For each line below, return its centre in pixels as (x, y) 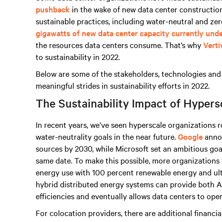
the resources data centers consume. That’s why (119, 45)
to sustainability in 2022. (78, 56)
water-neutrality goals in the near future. (107, 136)
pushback (53, 9)
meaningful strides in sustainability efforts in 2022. (123, 85)
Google (190, 136)
